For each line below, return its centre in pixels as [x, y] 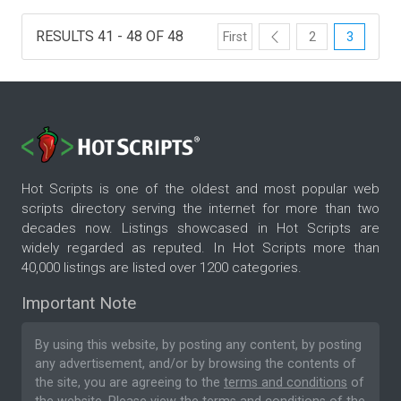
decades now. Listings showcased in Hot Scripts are [200, 229]
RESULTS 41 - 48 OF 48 [110, 36]
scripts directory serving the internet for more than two [200, 209]
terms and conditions [286, 383]
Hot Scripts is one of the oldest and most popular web [200, 189]
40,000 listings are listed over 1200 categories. [162, 268]
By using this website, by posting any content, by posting [198, 346]
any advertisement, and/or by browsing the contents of [196, 364]
